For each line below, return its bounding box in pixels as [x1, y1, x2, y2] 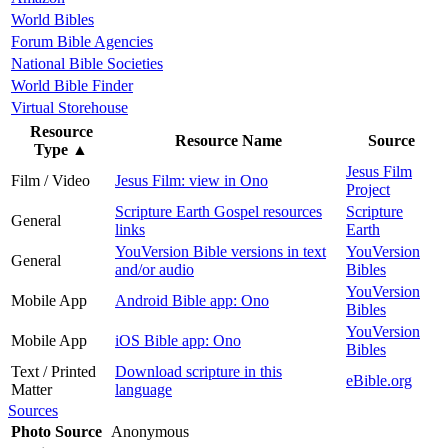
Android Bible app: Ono [115, 291, 269, 309]
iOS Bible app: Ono [115, 331, 241, 349]
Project [346, 180, 390, 198]
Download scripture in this [115, 362, 282, 380]
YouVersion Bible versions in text [115, 242, 326, 260]
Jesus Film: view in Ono [115, 171, 268, 189]
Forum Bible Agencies [11, 32, 153, 50]
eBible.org [346, 371, 412, 389]
